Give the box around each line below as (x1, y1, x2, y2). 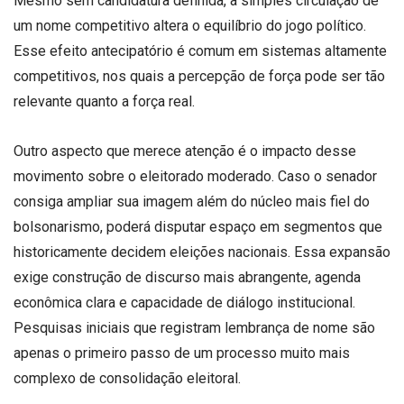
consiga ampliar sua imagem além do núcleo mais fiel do (14, 193, 370, 211)
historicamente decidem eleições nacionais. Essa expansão (14, 243, 390, 262)
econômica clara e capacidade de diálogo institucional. (14, 294, 355, 312)
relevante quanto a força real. (14, 93, 195, 111)
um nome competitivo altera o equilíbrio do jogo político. (14, 17, 366, 35)
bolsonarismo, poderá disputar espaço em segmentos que (14, 218, 382, 236)
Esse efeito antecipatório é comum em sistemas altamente (14, 42, 387, 60)
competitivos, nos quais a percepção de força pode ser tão (14, 68, 385, 86)
